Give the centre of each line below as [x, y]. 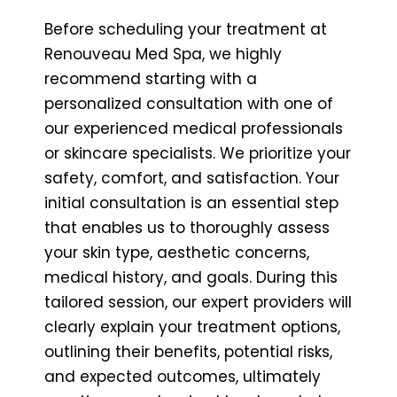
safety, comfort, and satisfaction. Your [192, 178]
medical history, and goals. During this [191, 277]
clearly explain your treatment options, [192, 327]
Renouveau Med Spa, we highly [163, 54]
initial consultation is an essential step [191, 202]
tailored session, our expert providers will [198, 302]
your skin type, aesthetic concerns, [177, 252]
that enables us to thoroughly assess [187, 227]
